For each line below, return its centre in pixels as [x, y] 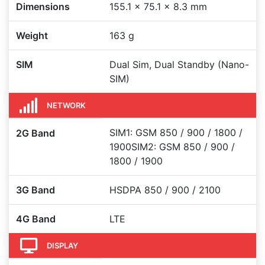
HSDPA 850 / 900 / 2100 [165, 190]
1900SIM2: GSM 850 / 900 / [172, 147]
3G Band [35, 190]
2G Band [35, 133]
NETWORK [66, 105]
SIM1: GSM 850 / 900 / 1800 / [176, 132]
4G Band [36, 219]
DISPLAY [62, 245]
